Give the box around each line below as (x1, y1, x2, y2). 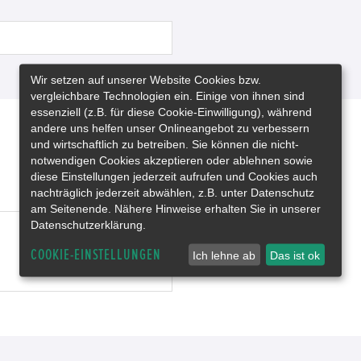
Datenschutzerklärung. (31, 218, 146, 231)
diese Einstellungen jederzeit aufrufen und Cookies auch (31, 169, 317, 183)
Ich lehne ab (193, 248, 256, 262)
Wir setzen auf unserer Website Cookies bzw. (31, 73, 261, 86)
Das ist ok (270, 248, 321, 262)
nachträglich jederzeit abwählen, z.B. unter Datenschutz (31, 185, 314, 199)
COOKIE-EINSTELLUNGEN (31, 247, 161, 263)
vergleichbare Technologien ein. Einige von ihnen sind (31, 89, 305, 102)
